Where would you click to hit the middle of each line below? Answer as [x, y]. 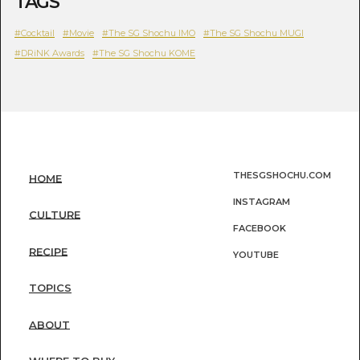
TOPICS [50, 288]
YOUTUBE [256, 255]
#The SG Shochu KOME [143, 53]
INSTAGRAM [262, 202]
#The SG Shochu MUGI [253, 33]
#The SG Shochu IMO [148, 33]
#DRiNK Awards [49, 53]
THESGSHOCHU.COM [282, 176]
